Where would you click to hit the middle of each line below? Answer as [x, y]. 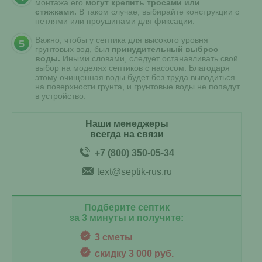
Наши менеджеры [127, 123]
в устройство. [61, 96]
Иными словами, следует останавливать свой [149, 58]
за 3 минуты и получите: [127, 218]
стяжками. [56, 11]
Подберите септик [127, 207]
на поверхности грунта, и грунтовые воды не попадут [137, 86]
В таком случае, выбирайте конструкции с [158, 11]
